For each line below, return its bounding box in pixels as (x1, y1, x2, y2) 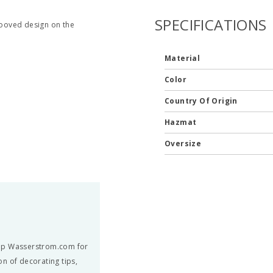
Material (164, 53, 202, 63)
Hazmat (164, 117, 199, 127)
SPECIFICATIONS (154, 15, 267, 35)
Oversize (164, 138, 204, 149)
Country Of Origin (164, 96, 240, 106)
